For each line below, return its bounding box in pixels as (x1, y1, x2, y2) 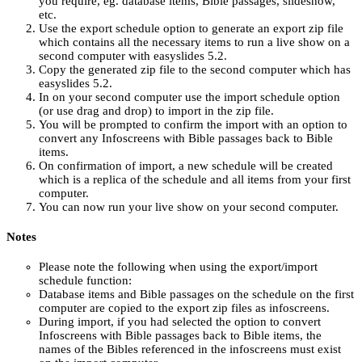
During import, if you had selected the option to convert (39, 314, 321, 328)
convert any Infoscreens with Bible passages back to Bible (39, 131, 333, 145)
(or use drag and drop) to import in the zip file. (39, 103, 274, 117)
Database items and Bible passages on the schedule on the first (39, 287, 354, 301)
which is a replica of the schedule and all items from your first (39, 172, 351, 186)
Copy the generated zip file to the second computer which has (39, 62, 351, 76)
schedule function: (39, 273, 132, 287)
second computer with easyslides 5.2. (39, 48, 227, 62)
